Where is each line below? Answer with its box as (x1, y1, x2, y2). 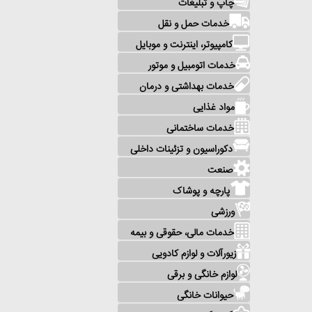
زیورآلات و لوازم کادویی (152, 247, 236, 262)
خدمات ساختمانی (166, 121, 234, 136)
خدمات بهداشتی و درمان (139, 79, 234, 95)
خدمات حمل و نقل (158, 17, 229, 32)
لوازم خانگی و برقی (167, 267, 237, 283)
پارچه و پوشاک (173, 184, 230, 199)
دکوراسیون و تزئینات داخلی (130, 142, 233, 157)
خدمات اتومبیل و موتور (148, 58, 235, 74)
